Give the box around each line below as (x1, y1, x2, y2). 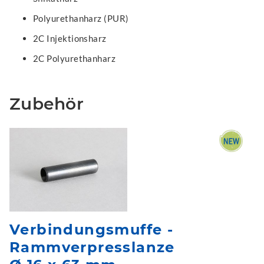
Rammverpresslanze (9, 238, 175, 256)
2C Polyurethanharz (33, 53, 116, 64)
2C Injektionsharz (33, 33, 107, 44)
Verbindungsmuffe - (9, 220, 174, 238)
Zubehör (9, 94, 84, 114)
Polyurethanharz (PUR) (33, 13, 129, 24)
